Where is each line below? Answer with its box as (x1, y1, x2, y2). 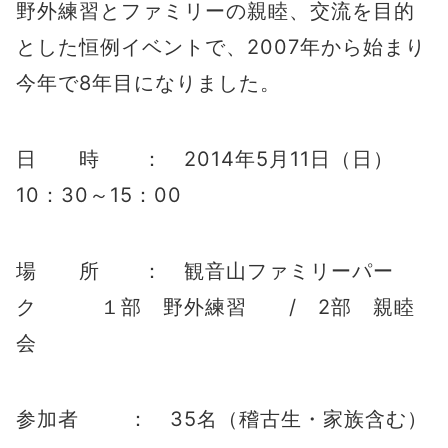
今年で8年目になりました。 (16, 71, 281, 95)
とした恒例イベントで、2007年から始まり (16, 35, 426, 59)
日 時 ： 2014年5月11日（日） (16, 147, 415, 171)
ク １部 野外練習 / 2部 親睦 (16, 295, 415, 319)
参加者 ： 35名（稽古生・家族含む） (16, 407, 428, 431)
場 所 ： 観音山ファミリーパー (16, 259, 394, 283)
